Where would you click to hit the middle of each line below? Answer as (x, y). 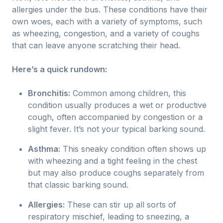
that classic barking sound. (78, 185)
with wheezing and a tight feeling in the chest (112, 161)
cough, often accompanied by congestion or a (115, 117)
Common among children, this (128, 93)
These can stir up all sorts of (120, 205)
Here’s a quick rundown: (59, 69)
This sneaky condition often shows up (133, 149)
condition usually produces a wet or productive (117, 105)
